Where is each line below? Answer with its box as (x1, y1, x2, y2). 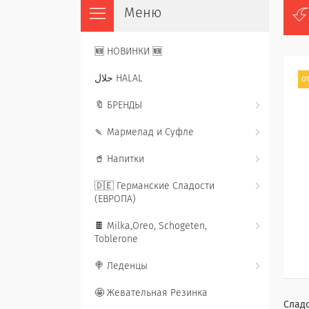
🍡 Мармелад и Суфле (94, 128, 194, 137)
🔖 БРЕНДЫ (94, 101, 142, 110)
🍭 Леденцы (94, 261, 148, 271)
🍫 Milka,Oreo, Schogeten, (94, 221, 207, 231)
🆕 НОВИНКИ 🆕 (94, 47, 162, 57)
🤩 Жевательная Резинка (94, 288, 208, 298)
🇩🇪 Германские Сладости (94, 181, 215, 191)
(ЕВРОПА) (94, 195, 136, 204)
